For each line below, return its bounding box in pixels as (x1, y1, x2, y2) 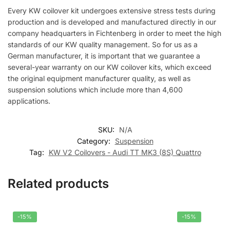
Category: (76, 137, 112, 146)
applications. (8, 96, 50, 105)
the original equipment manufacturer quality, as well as (8, 73, 190, 83)
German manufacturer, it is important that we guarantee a (8, 51, 200, 60)
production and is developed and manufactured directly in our (8, 17, 216, 26)
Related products (8, 176, 109, 191)
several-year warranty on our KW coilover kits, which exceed (8, 62, 212, 71)
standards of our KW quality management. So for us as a (8, 40, 198, 49)
